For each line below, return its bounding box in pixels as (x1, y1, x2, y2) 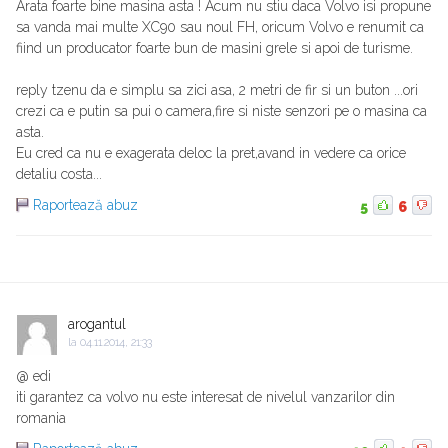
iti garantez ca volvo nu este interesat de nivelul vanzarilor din (16, 389, 395, 406)
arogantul (68, 316, 126, 333)
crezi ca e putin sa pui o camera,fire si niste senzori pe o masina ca (16, 103, 427, 120)
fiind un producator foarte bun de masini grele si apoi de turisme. (16, 40, 413, 57)
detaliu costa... (16, 166, 102, 183)
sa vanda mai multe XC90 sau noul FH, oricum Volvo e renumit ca (16, 19, 424, 36)
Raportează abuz (33, 197, 138, 214)
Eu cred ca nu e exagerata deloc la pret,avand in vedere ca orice (16, 145, 406, 162)
